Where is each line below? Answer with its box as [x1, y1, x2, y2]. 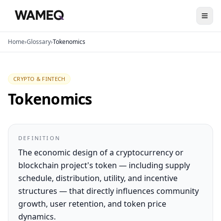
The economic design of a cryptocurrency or [18, 147, 184, 158]
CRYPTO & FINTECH [13, 75, 66, 82]
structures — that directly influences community [18, 185, 199, 196]
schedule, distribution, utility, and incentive [18, 173, 178, 184]
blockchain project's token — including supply [18, 160, 190, 171]
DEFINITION [18, 134, 60, 142]
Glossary [27, 37, 51, 46]
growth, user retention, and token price [18, 198, 166, 209]
